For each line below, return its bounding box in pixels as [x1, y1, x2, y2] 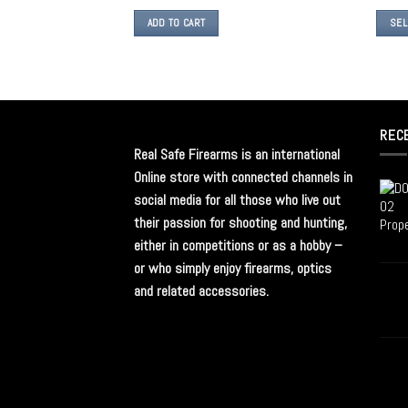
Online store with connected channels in [134, 168, 352, 188]
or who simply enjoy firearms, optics [134, 259, 331, 279]
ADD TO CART [147, 15, 206, 29]
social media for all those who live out [134, 190, 341, 210]
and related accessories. [134, 281, 269, 301]
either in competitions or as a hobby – [134, 236, 342, 256]
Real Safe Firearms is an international [134, 145, 340, 165]
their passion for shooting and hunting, [134, 213, 347, 233]
